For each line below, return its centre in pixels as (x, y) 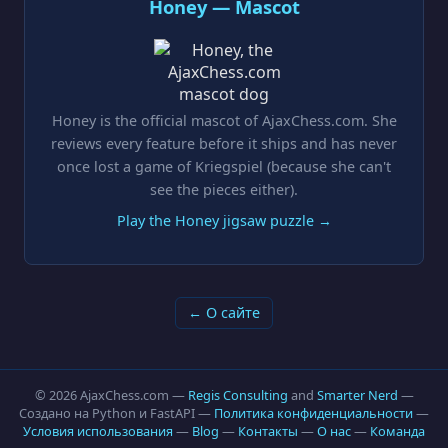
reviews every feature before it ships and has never (224, 143)
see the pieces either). (224, 189)
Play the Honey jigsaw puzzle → (224, 220)
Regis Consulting (237, 395)
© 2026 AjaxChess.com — (111, 395)
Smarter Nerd (357, 395)
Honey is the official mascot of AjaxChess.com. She (224, 120)
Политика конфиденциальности (313, 413)
